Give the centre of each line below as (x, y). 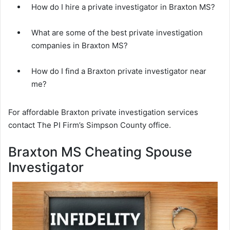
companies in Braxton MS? (80, 46)
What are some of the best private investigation (117, 33)
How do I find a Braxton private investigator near (119, 71)
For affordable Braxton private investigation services (103, 112)
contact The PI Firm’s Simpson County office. (90, 125)
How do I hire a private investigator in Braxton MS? (123, 7)
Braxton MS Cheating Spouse (100, 152)
